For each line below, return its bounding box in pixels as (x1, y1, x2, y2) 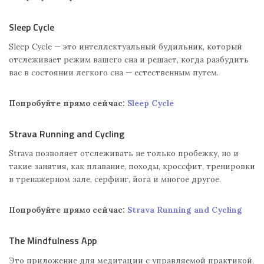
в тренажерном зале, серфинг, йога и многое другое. (9, 174, 221, 185)
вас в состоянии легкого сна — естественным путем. (9, 67, 219, 78)
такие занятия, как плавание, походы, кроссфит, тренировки (9, 161, 255, 172)
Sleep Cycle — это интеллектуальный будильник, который (9, 41, 242, 52)
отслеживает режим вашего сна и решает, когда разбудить (9, 54, 249, 65)
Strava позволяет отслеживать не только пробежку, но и (9, 148, 239, 159)
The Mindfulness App (9, 233, 97, 248)
